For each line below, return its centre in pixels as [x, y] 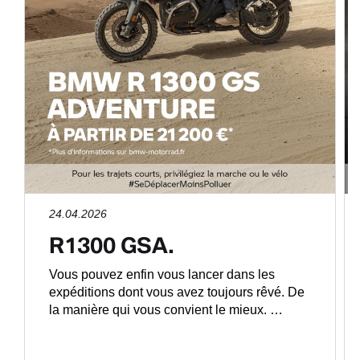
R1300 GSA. [112, 245]
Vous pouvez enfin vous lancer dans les [162, 275]
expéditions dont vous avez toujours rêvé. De [177, 292]
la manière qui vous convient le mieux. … [166, 310]
